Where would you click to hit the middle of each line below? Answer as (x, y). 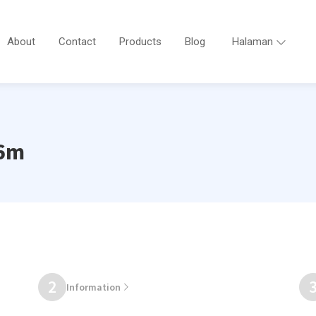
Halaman (252, 42)
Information (93, 287)
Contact (77, 42)
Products (140, 42)
